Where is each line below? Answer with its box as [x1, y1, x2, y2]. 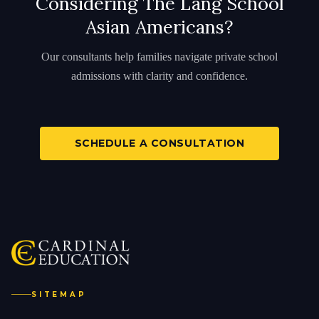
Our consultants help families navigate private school [41, 50, 278, 63]
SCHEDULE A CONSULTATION [74, 136, 245, 150]
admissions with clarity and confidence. [71, 69, 248, 82]
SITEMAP [31, 290, 87, 299]
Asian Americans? [85, 14, 234, 38]
